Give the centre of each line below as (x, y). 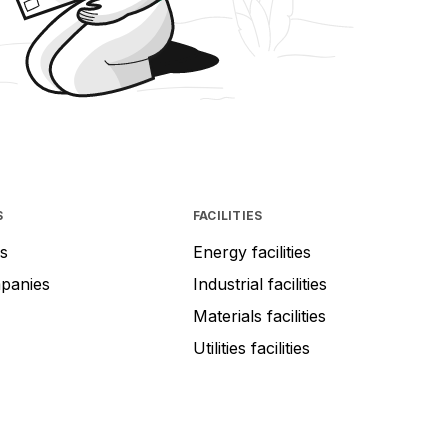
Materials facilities (259, 316)
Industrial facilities (259, 284)
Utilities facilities (251, 348)
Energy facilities (251, 252)
